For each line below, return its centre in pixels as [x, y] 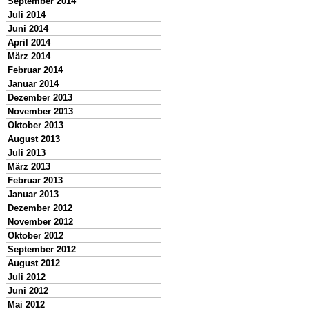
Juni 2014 [28, 29]
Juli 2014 [27, 15]
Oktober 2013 [36, 125]
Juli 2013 [27, 153]
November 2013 [40, 111]
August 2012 [34, 263]
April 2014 [29, 42]
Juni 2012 [28, 291]
